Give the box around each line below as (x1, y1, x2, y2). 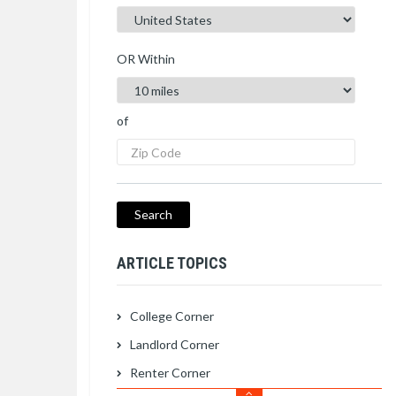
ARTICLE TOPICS (117, 254, 227, 272)
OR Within (117, 51, 175, 66)
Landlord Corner (130, 337, 219, 352)
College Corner (130, 308, 214, 324)
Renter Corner (130, 365, 210, 380)
